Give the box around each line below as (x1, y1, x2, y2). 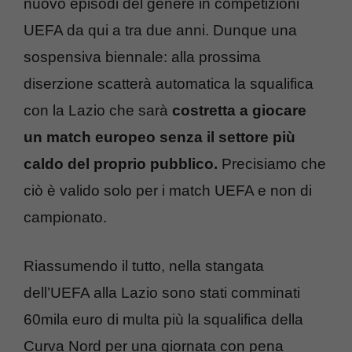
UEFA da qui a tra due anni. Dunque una (24, 21, 297, 38)
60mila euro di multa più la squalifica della (24, 311, 303, 328)
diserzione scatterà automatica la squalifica (24, 75, 313, 92)
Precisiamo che (222, 155, 326, 172)
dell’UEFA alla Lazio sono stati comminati (24, 284, 300, 302)
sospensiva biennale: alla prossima (24, 48, 261, 65)
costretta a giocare (172, 101, 306, 119)
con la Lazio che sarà (24, 101, 172, 119)
